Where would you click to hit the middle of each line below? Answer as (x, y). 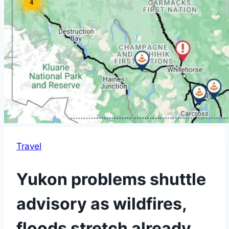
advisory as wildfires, (101, 203)
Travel (29, 146)
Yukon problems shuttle (111, 179)
